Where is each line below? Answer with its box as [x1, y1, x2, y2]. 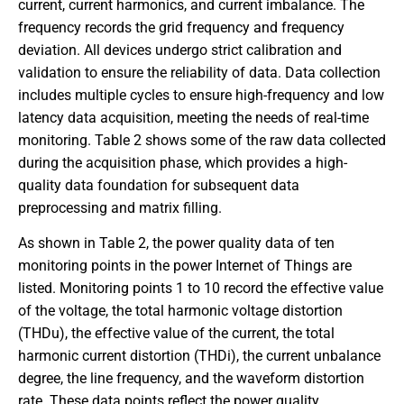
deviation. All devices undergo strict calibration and [18, 41, 342, 59]
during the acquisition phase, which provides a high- [18, 153, 347, 171]
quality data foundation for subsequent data [18, 176, 299, 194]
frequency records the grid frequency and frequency [18, 18, 344, 36]
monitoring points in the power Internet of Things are [18, 256, 352, 274]
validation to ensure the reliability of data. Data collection [18, 63, 381, 81]
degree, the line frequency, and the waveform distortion [18, 369, 364, 387]
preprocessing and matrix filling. [18, 198, 222, 216]
